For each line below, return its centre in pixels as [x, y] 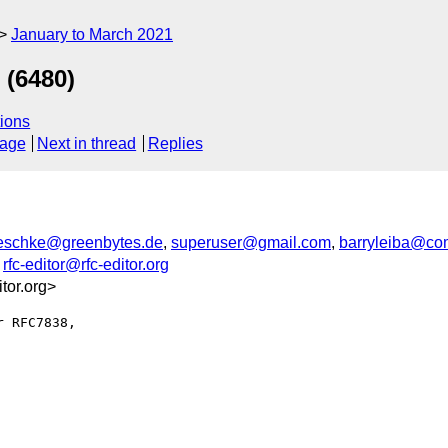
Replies [175, 144]
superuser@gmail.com [251, 242]
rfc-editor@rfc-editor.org [86, 264]
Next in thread [87, 144]
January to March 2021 [92, 34]
